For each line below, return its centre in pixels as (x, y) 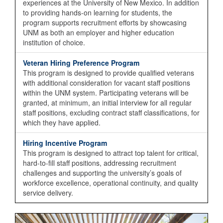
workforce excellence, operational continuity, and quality (111, 183)
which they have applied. (62, 122)
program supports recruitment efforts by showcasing (105, 22)
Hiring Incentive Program (65, 143)
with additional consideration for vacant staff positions (107, 83)
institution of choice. (54, 42)
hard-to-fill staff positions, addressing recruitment (100, 163)
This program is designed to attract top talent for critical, (111, 153)
